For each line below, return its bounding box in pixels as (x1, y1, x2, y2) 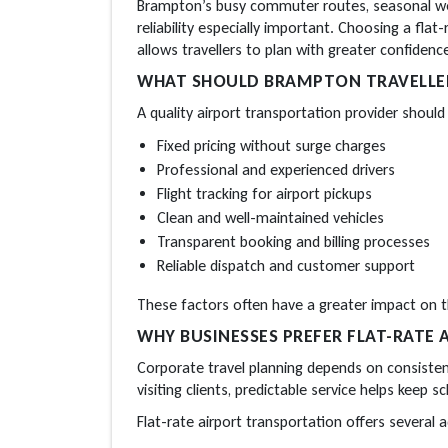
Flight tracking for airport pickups (157, 183, 372, 203)
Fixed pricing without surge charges (157, 135, 386, 155)
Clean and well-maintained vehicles (157, 207, 384, 227)
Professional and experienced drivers (157, 159, 395, 179)
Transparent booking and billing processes (157, 231, 430, 251)
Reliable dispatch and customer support (157, 255, 415, 275)
